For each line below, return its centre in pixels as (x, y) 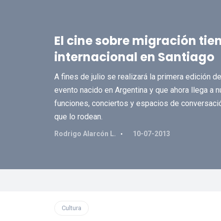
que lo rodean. (78, 117)
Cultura (71, 208)
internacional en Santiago (134, 57)
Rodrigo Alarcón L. (85, 134)
